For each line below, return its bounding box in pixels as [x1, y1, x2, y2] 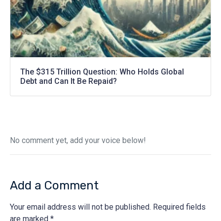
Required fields [153, 202, 206, 212]
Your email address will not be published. [10, 202, 151, 212]
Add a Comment [10, 178, 99, 192]
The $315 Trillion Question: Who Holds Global [20, 67, 184, 76]
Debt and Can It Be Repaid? [20, 76, 117, 86]
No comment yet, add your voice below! [10, 135, 146, 145]
